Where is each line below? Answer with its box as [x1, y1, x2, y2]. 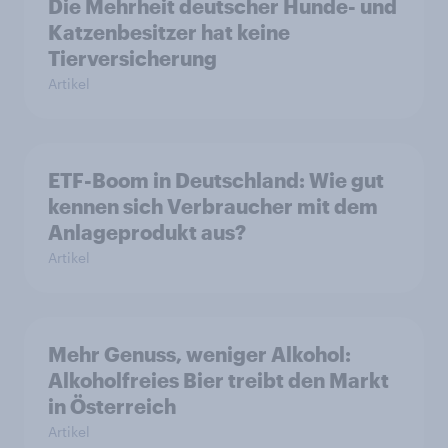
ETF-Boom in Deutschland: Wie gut [48, 168, 384, 193]
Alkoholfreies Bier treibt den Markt [48, 368, 389, 393]
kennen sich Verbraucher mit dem [48, 194, 378, 219]
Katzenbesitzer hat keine [48, 20, 290, 45]
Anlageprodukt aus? [48, 220, 246, 245]
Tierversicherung [48, 46, 217, 71]
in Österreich [48, 394, 176, 419]
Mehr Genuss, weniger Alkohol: [48, 342, 351, 367]
